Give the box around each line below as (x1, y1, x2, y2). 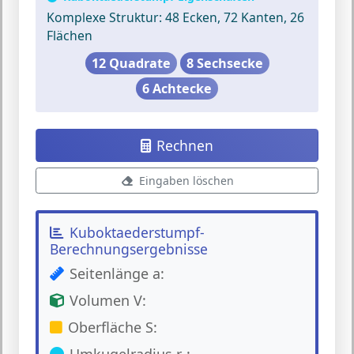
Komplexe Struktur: (47, 8, 162, 26)
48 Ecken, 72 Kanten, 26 (162, 8, 304, 26)
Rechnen (156, 135, 213, 155)
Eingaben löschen (138, 172, 234, 188)
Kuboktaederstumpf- (70, 223, 205, 242)
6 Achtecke (142, 79, 212, 97)
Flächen (47, 26, 92, 44)
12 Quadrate (91, 54, 171, 72)
